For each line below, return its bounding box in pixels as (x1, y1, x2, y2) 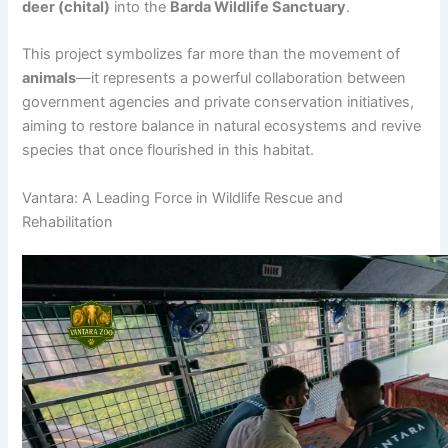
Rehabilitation (22, 212, 114, 231)
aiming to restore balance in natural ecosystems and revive (22, 117, 422, 136)
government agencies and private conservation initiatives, (22, 93, 415, 112)
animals (22, 69, 77, 88)
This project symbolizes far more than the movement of (22, 45, 401, 64)
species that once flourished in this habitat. (22, 141, 315, 160)
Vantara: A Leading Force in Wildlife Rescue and (22, 188, 344, 207)
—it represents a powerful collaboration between (76, 69, 407, 88)
